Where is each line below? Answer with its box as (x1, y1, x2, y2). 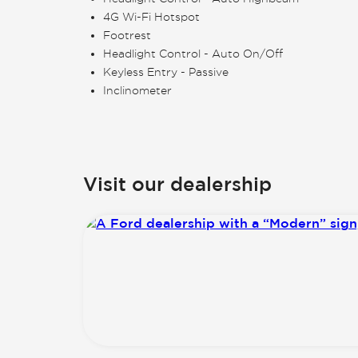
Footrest (103, 29, 151, 42)
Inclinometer (103, 84, 172, 97)
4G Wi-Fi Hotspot (103, 10, 200, 24)
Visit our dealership (83, 173, 272, 195)
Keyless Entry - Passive (103, 66, 229, 79)
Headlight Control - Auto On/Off (103, 47, 283, 61)
